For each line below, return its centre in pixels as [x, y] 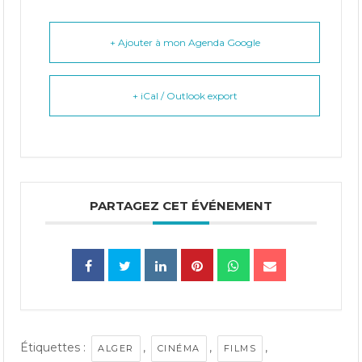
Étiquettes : [55, 347]
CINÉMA [179, 348]
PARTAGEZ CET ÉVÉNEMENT [181, 205]
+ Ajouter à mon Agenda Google [185, 42]
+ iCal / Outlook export [185, 95]
